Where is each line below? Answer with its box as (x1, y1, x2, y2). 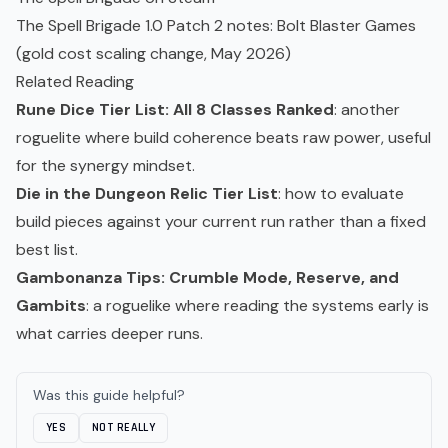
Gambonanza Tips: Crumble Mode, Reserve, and (16, 267, 399, 289)
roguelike (106, 295, 171, 317)
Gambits (16, 295, 86, 317)
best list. (16, 239, 78, 261)
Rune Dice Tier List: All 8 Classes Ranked (16, 99, 334, 121)
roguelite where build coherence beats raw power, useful (16, 127, 431, 149)
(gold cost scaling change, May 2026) (16, 43, 291, 65)
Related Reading (16, 71, 134, 93)
